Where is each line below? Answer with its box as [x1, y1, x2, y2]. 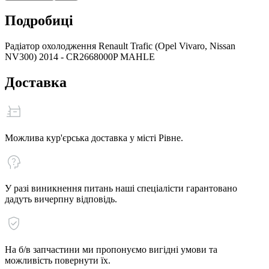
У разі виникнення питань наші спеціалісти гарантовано [5, 183, 237, 193]
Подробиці [5, 12, 73, 28]
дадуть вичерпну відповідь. [5, 193, 117, 204]
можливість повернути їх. [5, 255, 110, 265]
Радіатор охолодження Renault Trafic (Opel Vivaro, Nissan [5, 40, 235, 51]
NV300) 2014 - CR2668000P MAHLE [5, 51, 155, 62]
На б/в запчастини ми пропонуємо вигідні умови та [5, 244, 217, 255]
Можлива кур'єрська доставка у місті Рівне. [5, 132, 183, 143]
